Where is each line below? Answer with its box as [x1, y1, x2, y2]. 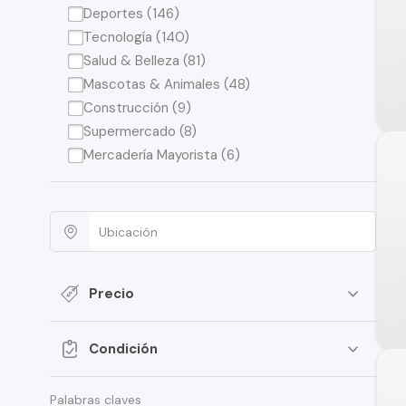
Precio [89, 284, 134, 303]
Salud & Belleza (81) [83, 52, 207, 70]
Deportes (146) [83, 5, 180, 23]
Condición [89, 339, 158, 358]
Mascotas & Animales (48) [83, 75, 251, 93]
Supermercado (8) [83, 122, 198, 140]
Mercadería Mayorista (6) [83, 146, 241, 164]
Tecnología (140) [83, 28, 190, 46]
